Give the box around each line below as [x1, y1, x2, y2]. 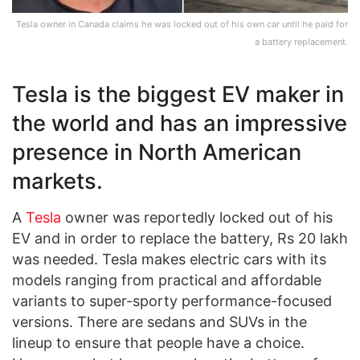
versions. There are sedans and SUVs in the [12, 313, 307, 331]
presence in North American [12, 139, 301, 166]
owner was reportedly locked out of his [61, 209, 333, 227]
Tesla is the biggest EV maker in [12, 81, 344, 108]
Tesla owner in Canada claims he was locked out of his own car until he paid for [16, 18, 348, 30]
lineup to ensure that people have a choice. [12, 334, 305, 352]
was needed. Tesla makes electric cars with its [12, 251, 326, 268]
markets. [12, 168, 103, 195]
